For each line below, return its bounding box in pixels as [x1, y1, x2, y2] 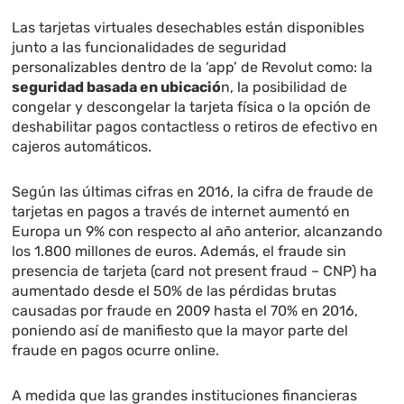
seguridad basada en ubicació [12, 78, 222, 96]
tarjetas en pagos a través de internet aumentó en [12, 203, 351, 221]
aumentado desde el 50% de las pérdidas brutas [12, 282, 337, 300]
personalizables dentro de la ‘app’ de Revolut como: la [12, 59, 373, 77]
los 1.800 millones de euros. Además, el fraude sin [12, 243, 347, 261]
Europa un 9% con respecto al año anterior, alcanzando [12, 223, 383, 241]
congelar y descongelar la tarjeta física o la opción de [12, 98, 372, 116]
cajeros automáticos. [12, 138, 152, 156]
